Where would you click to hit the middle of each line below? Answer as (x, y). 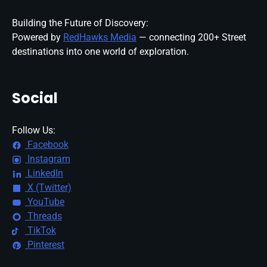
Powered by (38, 38)
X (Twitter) (48, 188)
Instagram (48, 159)
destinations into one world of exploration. (100, 52)
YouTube (45, 202)
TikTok (41, 231)
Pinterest (45, 245)
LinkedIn (44, 173)
